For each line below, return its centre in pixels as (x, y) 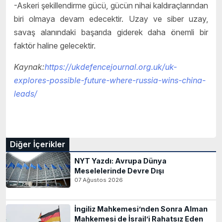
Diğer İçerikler (38, 144)
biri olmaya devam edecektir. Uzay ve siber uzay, (111, 19)
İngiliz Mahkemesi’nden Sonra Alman (141, 209)
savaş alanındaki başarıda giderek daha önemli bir (111, 32)
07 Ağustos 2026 (99, 180)
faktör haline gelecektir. (55, 45)
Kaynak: (29, 67)
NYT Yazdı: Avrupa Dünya (120, 161)
